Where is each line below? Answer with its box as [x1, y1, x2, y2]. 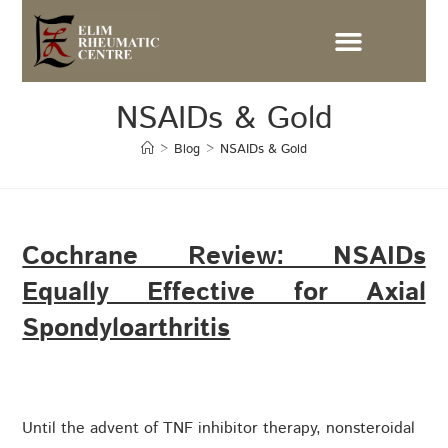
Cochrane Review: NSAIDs [22, 238, 426, 276]
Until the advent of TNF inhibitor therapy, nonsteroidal [22, 417, 416, 441]
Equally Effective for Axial [22, 274, 426, 312]
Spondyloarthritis [22, 310, 231, 348]
